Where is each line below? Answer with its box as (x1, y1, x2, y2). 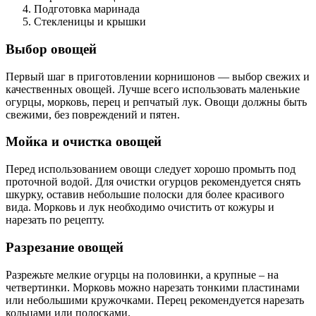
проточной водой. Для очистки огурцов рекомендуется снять (6, 176, 300, 188)
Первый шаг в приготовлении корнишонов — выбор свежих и (6, 70, 310, 83)
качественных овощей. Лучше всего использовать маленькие (6, 83, 300, 95)
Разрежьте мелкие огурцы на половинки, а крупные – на (6, 268, 279, 281)
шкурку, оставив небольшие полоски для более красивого (6, 188, 284, 201)
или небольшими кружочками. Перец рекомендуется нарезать (6, 293, 304, 306)
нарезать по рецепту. (6, 214, 104, 226)
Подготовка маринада (34, 3, 140, 16)
